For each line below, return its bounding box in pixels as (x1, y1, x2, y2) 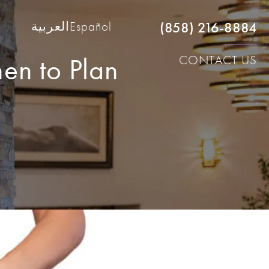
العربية (31, 19, 70, 35)
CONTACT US (179, 52, 257, 68)
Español (70, 19, 112, 35)
